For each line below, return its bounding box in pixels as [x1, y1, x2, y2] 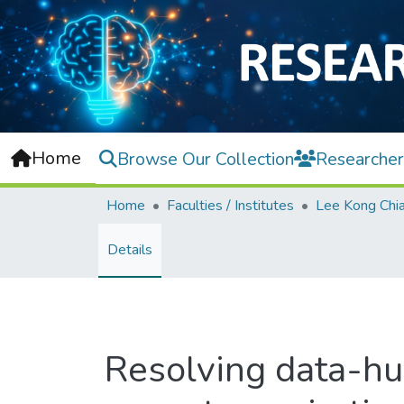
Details [107, 240, 152, 261]
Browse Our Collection [117, 146, 294, 171]
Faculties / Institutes [167, 196, 294, 216]
